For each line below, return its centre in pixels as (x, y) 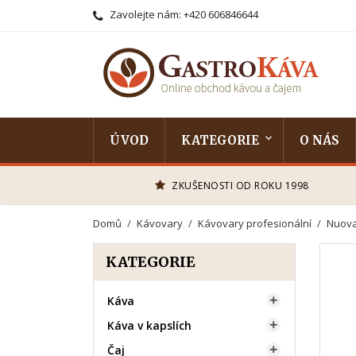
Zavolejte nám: (145, 14)
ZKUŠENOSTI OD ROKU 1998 (240, 186)
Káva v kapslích (149, 325)
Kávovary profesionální (255, 223)
